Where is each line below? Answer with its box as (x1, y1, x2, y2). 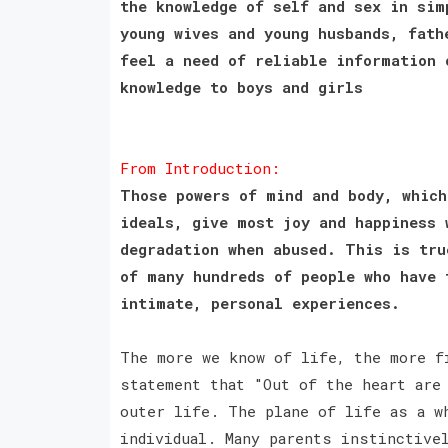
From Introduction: (119, 157, 280, 178)
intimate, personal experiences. (119, 292, 409, 313)
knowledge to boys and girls (119, 76, 363, 97)
